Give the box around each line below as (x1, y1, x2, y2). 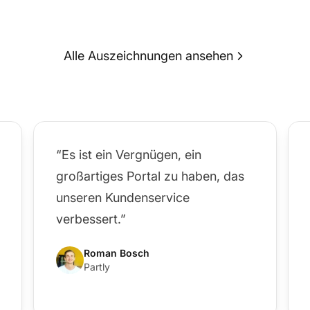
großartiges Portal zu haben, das (56, 169, 244, 184)
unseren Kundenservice (56, 190, 190, 206)
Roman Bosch (84, 247, 149, 259)
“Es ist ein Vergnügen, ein (56, 147, 201, 163)
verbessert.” (56, 212, 126, 227)
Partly (84, 261, 110, 273)
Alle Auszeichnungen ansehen (63, 48, 233, 64)
